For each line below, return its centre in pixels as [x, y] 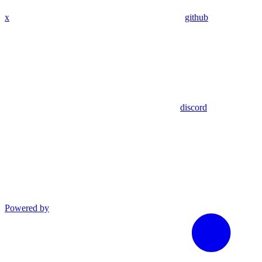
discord [194, 108]
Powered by [27, 208]
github [196, 18]
